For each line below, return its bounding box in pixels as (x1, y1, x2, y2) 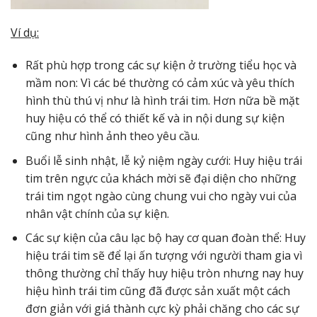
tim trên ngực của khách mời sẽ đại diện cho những (25, 170, 296, 186)
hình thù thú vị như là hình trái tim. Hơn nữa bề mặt (25, 93, 299, 109)
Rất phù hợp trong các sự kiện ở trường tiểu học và (25, 57, 296, 74)
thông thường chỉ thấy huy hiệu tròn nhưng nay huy (25, 265, 304, 282)
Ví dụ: (11, 25, 39, 41)
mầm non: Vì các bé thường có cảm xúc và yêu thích (25, 75, 294, 91)
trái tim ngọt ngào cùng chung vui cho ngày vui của (25, 188, 296, 204)
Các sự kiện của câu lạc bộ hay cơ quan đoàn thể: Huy (25, 230, 306, 246)
